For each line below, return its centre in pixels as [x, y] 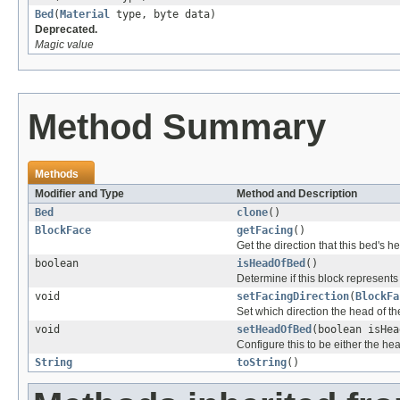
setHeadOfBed [274, 330]
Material [85, 15]
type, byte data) [163, 15]
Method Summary [177, 127]
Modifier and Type [79, 194]
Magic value [64, 45]
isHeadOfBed [271, 264]
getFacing [265, 231]
